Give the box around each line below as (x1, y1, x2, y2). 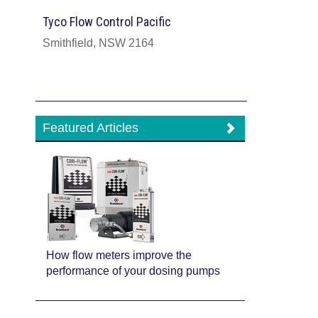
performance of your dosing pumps (46, 265, 221, 278)
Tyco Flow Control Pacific (43, 14, 171, 30)
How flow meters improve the (46, 249, 192, 262)
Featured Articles (43, 121, 139, 136)
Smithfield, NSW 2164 (43, 37, 154, 50)
